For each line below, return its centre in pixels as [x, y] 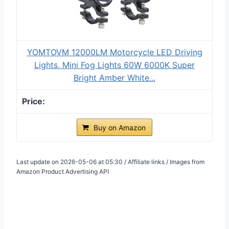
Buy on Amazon [120, 127]
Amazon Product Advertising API [63, 171]
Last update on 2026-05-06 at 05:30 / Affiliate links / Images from [110, 162]
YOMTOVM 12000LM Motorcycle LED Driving [114, 52]
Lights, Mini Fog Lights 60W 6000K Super [114, 65]
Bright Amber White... [114, 77]
